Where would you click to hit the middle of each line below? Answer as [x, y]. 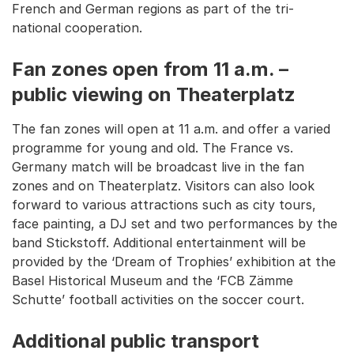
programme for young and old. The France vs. [153, 148]
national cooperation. [77, 28]
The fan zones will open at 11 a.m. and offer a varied [171, 129]
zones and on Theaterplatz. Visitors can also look [163, 186]
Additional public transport [136, 341]
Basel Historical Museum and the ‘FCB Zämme [153, 281]
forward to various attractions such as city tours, [164, 205]
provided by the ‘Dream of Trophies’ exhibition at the [174, 262]
